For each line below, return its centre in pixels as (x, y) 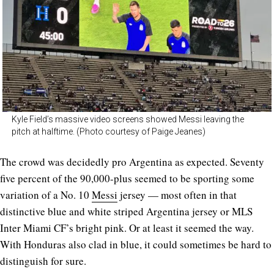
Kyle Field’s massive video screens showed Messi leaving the (128, 119)
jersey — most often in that (177, 194)
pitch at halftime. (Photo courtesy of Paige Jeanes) (109, 131)
